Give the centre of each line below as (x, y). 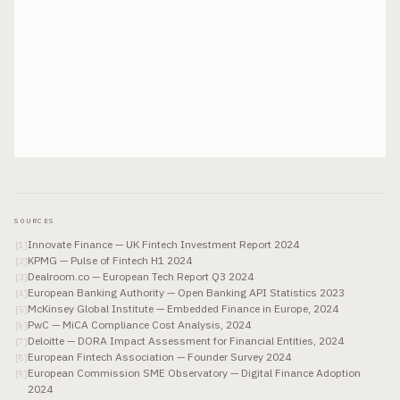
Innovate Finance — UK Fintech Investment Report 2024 (163, 244)
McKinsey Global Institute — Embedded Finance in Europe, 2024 (183, 308)
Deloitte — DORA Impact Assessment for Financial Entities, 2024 (186, 341)
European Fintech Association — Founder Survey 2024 (159, 357)
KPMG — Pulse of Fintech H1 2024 (110, 260)
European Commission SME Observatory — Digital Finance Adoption (194, 373)
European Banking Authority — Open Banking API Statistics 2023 (186, 292)
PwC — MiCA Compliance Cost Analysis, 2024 (139, 325)
